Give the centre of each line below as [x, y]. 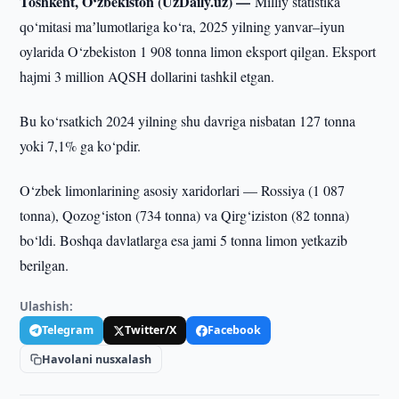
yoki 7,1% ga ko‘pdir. [81, 146]
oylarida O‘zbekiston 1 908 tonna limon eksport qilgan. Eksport [198, 51]
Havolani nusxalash [97, 359]
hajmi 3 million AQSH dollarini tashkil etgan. [147, 76]
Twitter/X [151, 330]
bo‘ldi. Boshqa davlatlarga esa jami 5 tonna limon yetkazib [184, 240]
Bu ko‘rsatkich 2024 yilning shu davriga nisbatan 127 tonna [188, 121]
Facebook [235, 330]
